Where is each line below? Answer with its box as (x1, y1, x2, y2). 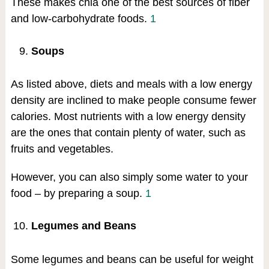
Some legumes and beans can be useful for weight (10, 253, 253, 265)
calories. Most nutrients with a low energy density (10, 110, 246, 123)
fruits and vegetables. (10, 143, 113, 156)
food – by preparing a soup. (10, 187, 145, 200)
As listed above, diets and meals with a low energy (10, 78, 252, 91)
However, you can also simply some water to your (10, 171, 248, 184)
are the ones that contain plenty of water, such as (10, 127, 246, 139)
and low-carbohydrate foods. (10, 13, 150, 25)
